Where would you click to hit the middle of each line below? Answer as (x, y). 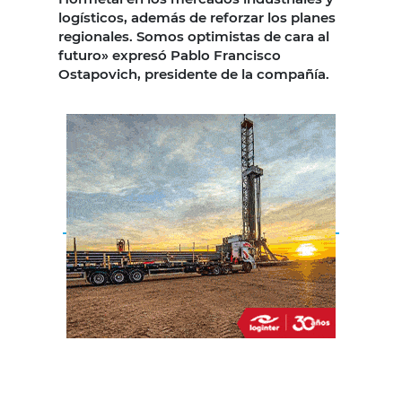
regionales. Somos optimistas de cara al (194, 36)
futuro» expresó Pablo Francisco (170, 55)
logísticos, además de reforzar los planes (197, 17)
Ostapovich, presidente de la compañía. (196, 74)
